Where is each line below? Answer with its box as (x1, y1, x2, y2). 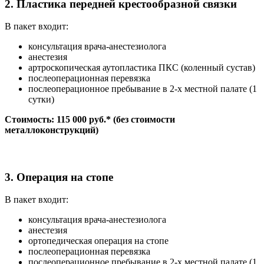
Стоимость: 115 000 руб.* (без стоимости (5, 114, 175, 125)
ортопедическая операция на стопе (28, 236, 169, 246)
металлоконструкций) (5, 125, 98, 136)
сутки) (28, 94, 54, 105)
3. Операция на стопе (5, 170, 113, 183)
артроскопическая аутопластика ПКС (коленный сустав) (28, 62, 255, 73)
